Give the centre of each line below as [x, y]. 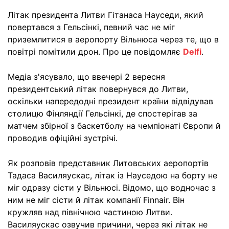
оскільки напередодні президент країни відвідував [110, 101]
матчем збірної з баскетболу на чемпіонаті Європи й [114, 126]
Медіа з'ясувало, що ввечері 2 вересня [86, 77]
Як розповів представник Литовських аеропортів [108, 163]
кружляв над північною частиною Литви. [90, 212]
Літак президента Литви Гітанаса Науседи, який [106, 15]
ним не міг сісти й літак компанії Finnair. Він [96, 200]
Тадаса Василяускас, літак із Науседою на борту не [112, 175]
